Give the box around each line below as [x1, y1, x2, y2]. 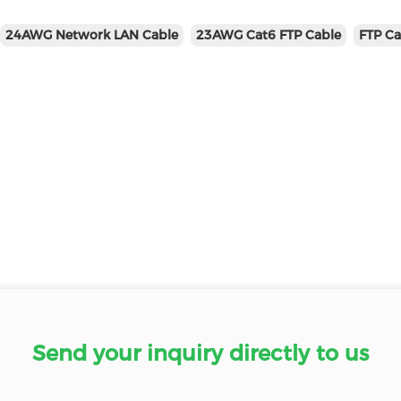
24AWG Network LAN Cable [5, 27, 178, 43]
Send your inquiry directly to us [32, 340, 369, 366]
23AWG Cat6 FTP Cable [196, 27, 341, 43]
